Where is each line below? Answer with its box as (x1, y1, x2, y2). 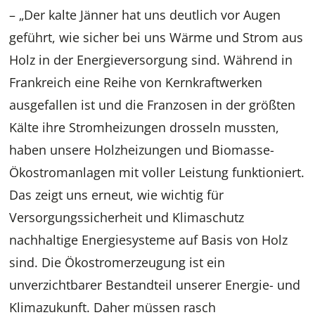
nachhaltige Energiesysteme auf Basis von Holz (9, 231, 288, 249)
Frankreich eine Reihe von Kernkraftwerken (9, 74, 263, 91)
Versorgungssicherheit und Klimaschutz (9, 209, 245, 226)
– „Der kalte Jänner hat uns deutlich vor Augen (9, 6, 281, 24)
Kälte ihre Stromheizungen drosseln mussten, (9, 119, 280, 136)
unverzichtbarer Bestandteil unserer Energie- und (9, 276, 301, 294)
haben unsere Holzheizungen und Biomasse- (9, 141, 275, 159)
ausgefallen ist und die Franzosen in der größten (9, 96, 296, 114)
